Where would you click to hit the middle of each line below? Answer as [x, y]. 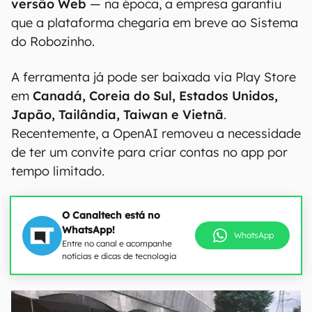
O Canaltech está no [111, 215]
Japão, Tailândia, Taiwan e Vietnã [117, 115]
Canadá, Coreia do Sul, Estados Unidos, [154, 96]
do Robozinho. [55, 41]
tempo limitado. [58, 171]
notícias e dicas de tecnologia [119, 256]
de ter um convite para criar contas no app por [149, 152]
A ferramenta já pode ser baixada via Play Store [154, 77]
